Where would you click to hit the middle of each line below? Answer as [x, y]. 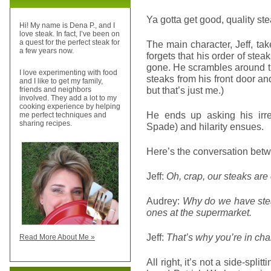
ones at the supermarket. [199, 212]
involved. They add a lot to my [68, 98]
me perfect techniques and [63, 115]
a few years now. [47, 51]
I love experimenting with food [68, 73]
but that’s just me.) [185, 90]
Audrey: [165, 201]
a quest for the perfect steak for [70, 43]
